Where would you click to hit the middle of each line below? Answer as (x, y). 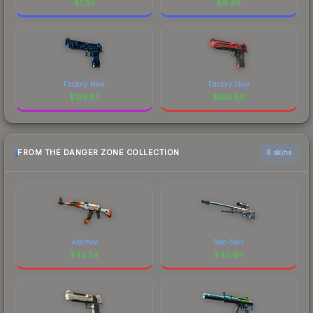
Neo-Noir (229, 241)
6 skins (279, 152)
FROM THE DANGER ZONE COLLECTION (99, 153)
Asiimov (84, 241)
